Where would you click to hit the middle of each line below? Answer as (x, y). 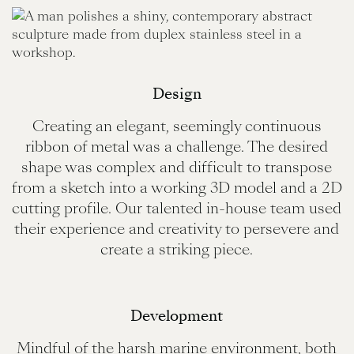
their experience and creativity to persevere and (177, 228)
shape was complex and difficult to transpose (177, 167)
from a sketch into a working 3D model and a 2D (177, 187)
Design (177, 93)
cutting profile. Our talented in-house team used (177, 208)
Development (177, 315)
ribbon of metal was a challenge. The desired (177, 146)
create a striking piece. (177, 249)
